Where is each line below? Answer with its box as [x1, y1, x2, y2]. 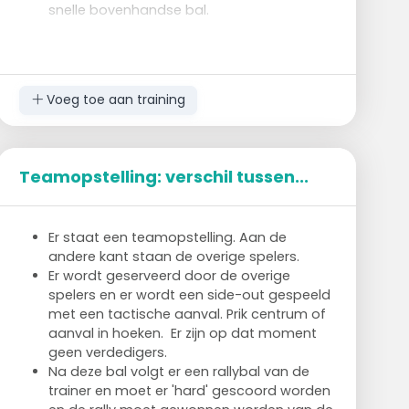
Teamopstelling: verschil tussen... [18, 164, 309, 188]
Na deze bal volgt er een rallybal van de [47, 362, 309, 381]
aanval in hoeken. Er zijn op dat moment [47, 323, 317, 342]
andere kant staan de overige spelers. [47, 246, 303, 266]
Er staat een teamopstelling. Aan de [47, 227, 287, 246]
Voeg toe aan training [42, 90, 185, 110]
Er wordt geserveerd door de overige [47, 266, 290, 285]
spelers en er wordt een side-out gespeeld [47, 285, 330, 304]
